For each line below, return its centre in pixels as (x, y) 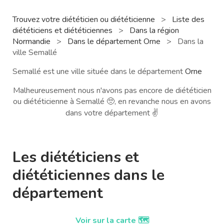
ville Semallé (35, 52)
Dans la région (154, 30)
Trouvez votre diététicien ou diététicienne (85, 19)
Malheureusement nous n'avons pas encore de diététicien (112, 90)
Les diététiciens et (76, 157)
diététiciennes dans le (88, 175)
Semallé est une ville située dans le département (99, 71)
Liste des (188, 19)
